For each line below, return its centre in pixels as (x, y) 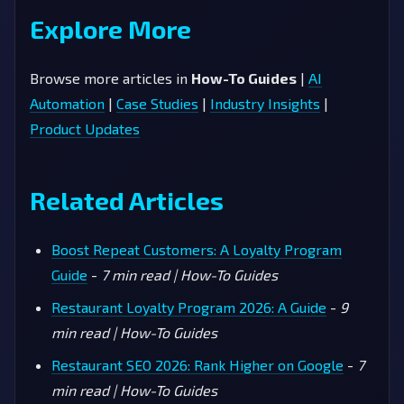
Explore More (110, 28)
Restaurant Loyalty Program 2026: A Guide (189, 307)
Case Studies (157, 103)
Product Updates (85, 128)
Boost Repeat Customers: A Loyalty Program (197, 249)
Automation (67, 103)
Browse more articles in (110, 78)
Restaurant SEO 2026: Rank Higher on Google (197, 364)
